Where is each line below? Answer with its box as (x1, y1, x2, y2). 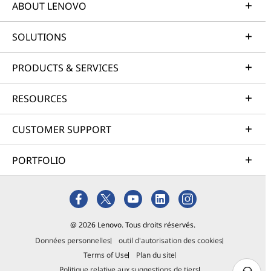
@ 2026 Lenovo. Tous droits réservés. (70, 220, 196, 230)
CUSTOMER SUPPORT (12, 123, 111, 136)
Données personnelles (35, 235, 111, 246)
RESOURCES (12, 92, 67, 105)
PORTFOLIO (12, 154, 66, 167)
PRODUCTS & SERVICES (12, 61, 119, 74)
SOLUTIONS (12, 30, 67, 44)
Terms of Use (83, 250, 128, 260)
